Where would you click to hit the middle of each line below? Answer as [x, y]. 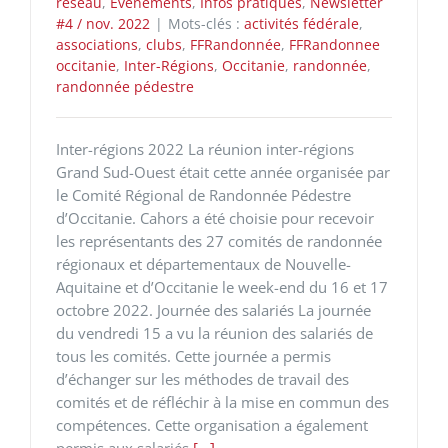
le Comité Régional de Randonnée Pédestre [203, 194]
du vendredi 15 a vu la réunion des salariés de [214, 332]
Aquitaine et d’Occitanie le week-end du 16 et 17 [222, 286]
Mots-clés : [206, 23]
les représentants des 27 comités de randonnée [219, 240]
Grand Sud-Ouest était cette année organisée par [223, 171]
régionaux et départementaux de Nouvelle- [203, 263]
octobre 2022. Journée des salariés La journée [213, 309]
